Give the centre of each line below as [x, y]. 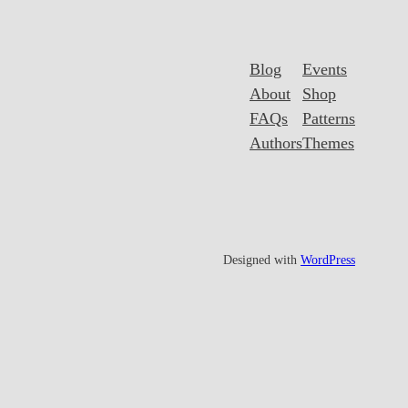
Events [325, 70]
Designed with [262, 260]
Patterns [329, 119]
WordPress [328, 260]
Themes [328, 143]
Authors [276, 143]
